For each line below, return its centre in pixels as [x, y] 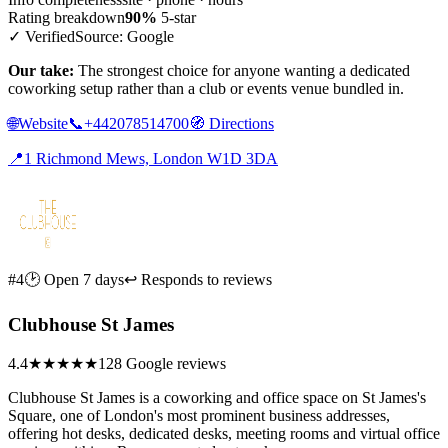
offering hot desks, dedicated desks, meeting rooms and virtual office [224, 434]
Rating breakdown [66, 17]
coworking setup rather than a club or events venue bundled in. [206, 88]
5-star [176, 17]
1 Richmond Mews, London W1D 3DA [151, 158]
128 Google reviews [162, 364]
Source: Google [124, 36]
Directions [239, 123]
